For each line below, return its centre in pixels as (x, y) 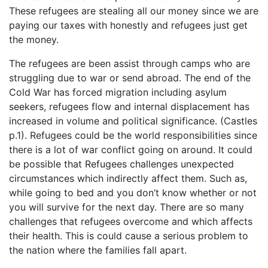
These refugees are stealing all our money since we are (134, 10)
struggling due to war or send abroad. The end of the (130, 77)
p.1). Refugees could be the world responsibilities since (133, 135)
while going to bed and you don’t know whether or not (133, 192)
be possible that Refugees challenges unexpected (121, 164)
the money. (37, 39)
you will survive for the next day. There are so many (127, 207)
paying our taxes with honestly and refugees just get (128, 25)
